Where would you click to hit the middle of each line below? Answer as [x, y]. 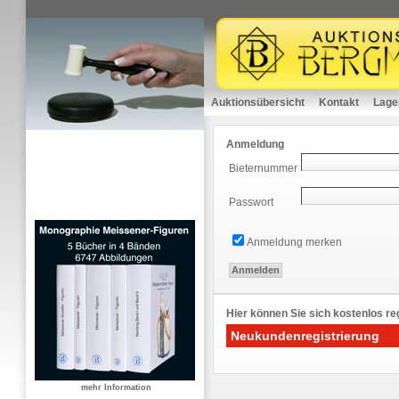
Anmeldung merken [295, 243]
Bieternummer [264, 169]
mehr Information [116, 387]
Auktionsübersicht [258, 102]
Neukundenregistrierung [305, 336]
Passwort [252, 203]
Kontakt [339, 102]
